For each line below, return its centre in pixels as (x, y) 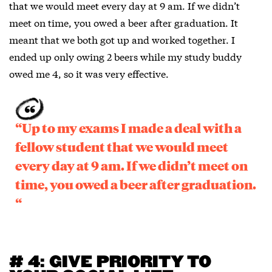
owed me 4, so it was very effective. (89, 73)
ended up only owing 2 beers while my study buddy (125, 56)
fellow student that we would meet (122, 147)
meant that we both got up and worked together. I (122, 39)
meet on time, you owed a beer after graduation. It (124, 22)
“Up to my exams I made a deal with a (128, 128)
